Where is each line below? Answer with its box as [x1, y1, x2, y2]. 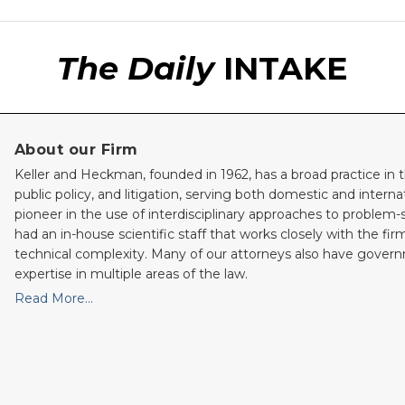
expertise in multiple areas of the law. [14, 265, 248, 282]
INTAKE [214, 49, 348, 89]
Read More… [14, 289, 93, 306]
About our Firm [14, 141, 138, 159]
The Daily [57, 49, 214, 89]
